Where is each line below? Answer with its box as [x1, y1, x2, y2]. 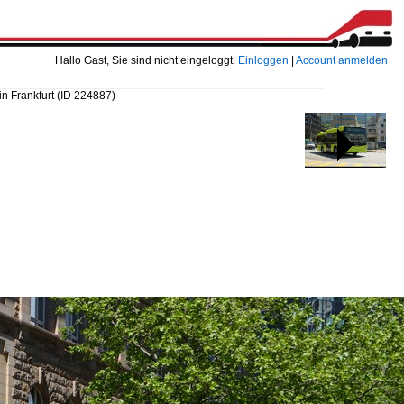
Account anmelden [296, 54, 388, 67]
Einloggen [238, 54, 289, 67]
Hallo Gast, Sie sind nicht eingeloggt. [55, 54, 238, 67]
